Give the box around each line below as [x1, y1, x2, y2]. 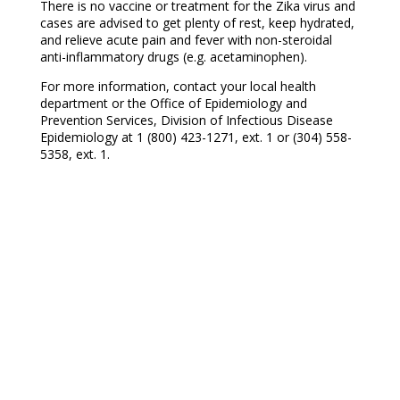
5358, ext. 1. [39, 146, 110, 163]
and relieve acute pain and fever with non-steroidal [39, 31, 332, 49]
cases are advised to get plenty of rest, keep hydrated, [39, 14, 354, 32]
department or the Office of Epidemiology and [39, 95, 307, 112]
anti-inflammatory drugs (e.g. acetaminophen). [39, 48, 307, 66]
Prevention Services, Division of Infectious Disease [39, 112, 333, 129]
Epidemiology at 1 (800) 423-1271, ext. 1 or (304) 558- [39, 129, 352, 146]
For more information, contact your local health [39, 78, 316, 96]
